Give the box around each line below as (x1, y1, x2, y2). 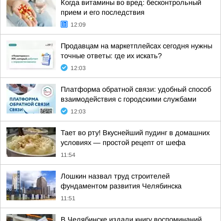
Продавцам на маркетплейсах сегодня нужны (61, 42, 212, 50)
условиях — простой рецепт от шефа (61, 139, 185, 147)
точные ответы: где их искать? (61, 52, 162, 60)
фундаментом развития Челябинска (61, 182, 182, 190)
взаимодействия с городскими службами (61, 95, 196, 103)
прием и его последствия (61, 8, 145, 16)
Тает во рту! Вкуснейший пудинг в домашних (61, 129, 210, 137)
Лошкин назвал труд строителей (61, 172, 170, 180)
